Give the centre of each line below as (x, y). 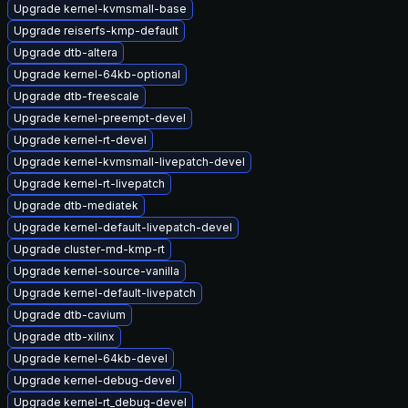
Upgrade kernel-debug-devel (94, 380)
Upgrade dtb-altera (66, 52)
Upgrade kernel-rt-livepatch (89, 184)
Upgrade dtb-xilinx (64, 337)
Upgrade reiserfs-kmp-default (96, 31)
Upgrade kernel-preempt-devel (100, 118)
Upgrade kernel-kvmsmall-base (100, 9)
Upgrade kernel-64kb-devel (91, 358)
